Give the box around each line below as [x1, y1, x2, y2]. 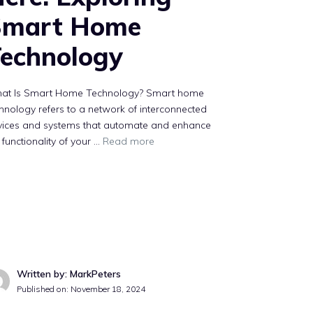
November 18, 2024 [71, 284, 146, 295]
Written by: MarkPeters [17, 268, 122, 281]
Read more [103, 135, 155, 147]
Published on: [17, 284, 71, 295]
